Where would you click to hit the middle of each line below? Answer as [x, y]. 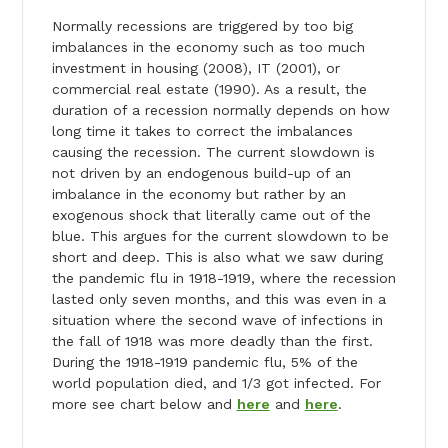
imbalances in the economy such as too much [208, 46]
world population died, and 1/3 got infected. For [216, 382]
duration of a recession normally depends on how [220, 109]
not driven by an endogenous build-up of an [201, 172]
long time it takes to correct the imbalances [202, 130]
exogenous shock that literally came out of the [211, 214]
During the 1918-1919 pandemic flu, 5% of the [204, 361]
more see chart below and [144, 403]
